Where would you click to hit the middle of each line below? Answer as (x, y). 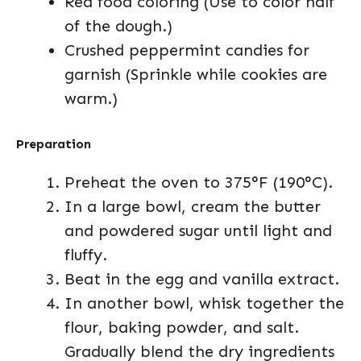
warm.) (91, 98)
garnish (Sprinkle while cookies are (196, 74)
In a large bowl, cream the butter (193, 206)
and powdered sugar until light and (198, 230)
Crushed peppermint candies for (187, 50)
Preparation (54, 144)
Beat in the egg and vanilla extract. (202, 279)
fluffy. (86, 255)
